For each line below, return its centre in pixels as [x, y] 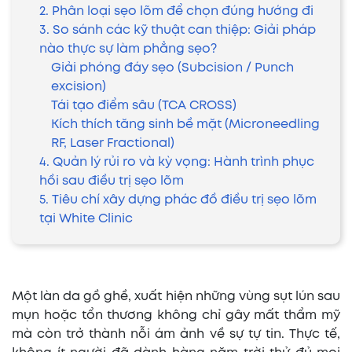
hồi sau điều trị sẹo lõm [112, 181]
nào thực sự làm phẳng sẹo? [128, 49]
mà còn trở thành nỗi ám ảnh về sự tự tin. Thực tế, [176, 334]
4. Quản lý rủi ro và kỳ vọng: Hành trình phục [177, 162]
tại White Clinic [86, 219]
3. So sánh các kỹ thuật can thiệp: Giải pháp [178, 30]
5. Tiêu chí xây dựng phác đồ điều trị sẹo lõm [178, 200]
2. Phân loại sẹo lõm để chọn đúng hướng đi [176, 11]
